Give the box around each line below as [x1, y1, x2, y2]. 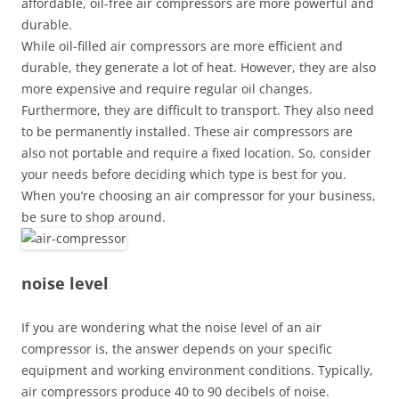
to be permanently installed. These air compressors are [21, 123, 353, 140]
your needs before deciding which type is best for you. [21, 166, 346, 183]
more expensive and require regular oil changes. [21, 80, 313, 97]
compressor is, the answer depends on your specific [21, 340, 332, 357]
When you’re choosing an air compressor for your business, [21, 187, 376, 204]
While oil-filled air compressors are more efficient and [21, 37, 343, 54]
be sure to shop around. [21, 208, 166, 225]
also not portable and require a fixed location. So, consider [21, 144, 371, 161]
